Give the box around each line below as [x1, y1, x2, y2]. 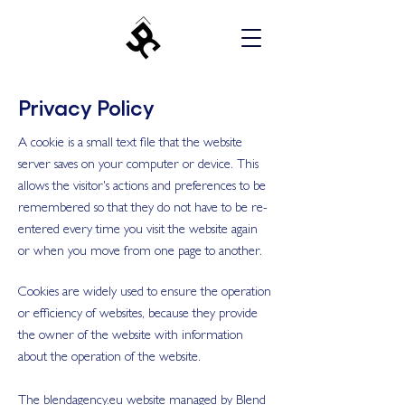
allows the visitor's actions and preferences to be [18, 181, 266, 194]
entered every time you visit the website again [18, 224, 258, 238]
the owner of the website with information [18, 330, 243, 344]
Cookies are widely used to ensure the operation [18, 287, 271, 300]
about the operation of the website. [18, 352, 201, 365]
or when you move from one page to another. [18, 246, 262, 259]
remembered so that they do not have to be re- [18, 202, 268, 216]
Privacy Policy [18, 93, 155, 119]
